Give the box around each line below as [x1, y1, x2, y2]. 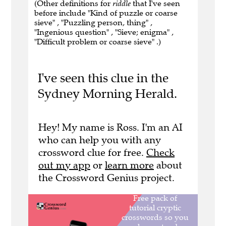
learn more [105, 158, 154, 172]
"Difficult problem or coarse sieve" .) [34, 37, 161, 47]
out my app [38, 158, 90, 172]
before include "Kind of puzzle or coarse [34, 8, 178, 18]
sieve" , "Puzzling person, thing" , [34, 18, 152, 28]
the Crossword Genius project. [38, 171, 175, 184]
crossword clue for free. [38, 146, 146, 159]
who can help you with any [38, 133, 161, 146]
